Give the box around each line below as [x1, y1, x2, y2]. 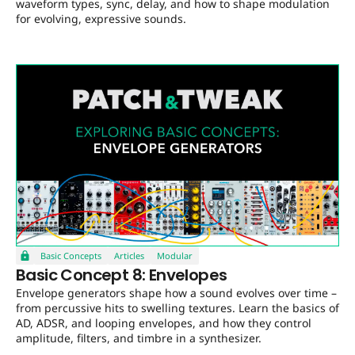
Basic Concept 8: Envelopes [16, 263, 227, 286]
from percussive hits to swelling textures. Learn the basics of [16, 300, 339, 315]
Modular [157, 249, 193, 261]
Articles [114, 249, 144, 261]
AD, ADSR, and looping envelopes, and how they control [16, 315, 311, 330]
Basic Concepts [40, 249, 101, 261]
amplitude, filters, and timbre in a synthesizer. [16, 330, 261, 345]
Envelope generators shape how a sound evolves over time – [16, 284, 337, 300]
